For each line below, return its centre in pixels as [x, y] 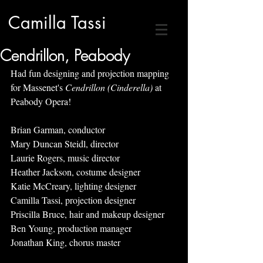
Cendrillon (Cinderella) [110, 87]
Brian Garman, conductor [58, 129]
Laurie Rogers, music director [65, 158]
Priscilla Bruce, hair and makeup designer [87, 214]
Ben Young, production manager [71, 228]
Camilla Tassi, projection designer [73, 200]
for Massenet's [38, 87]
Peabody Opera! [41, 101]
